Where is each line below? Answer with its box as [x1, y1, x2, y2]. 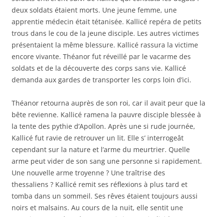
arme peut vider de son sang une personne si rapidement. [12, 156, 202, 166]
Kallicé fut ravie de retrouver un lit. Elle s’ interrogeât [12, 133, 184, 142]
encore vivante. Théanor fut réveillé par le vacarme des [12, 52, 191, 61]
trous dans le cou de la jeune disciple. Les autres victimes [12, 29, 199, 38]
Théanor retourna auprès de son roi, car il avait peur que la [12, 98, 205, 108]
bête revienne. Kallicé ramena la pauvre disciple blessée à [12, 110, 201, 119]
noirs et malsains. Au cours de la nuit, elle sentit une [12, 203, 183, 212]
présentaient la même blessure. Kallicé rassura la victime [12, 40, 198, 49]
